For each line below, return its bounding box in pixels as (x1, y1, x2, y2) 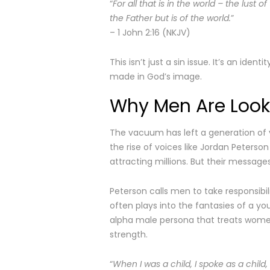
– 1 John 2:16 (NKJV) (110, 27, 190, 39)
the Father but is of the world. (110, 12, 231, 24)
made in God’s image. (110, 71, 202, 83)
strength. (110, 228, 148, 240)
